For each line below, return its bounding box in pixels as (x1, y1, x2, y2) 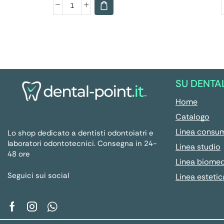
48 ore (7, 149, 30, 159)
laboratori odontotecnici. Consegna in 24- (7, 138, 157, 149)
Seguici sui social (7, 170, 69, 181)
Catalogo (175, 111, 209, 122)
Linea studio (175, 141, 220, 152)
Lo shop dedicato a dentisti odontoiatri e (7, 128, 153, 138)
